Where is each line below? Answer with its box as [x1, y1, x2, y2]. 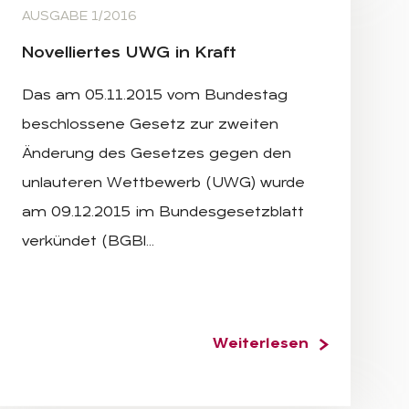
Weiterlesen [213, 336, 309, 351]
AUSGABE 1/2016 [22, 9, 137, 24]
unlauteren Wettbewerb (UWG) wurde [22, 175, 305, 191]
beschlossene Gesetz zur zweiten [22, 117, 278, 132]
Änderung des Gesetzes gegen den [22, 146, 291, 162]
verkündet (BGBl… [22, 234, 154, 249]
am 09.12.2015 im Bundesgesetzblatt [22, 204, 304, 220]
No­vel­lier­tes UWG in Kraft [22, 44, 236, 62]
